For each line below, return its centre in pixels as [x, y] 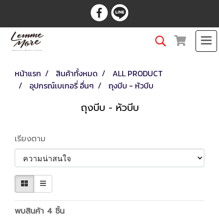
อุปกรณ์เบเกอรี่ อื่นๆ [62, 86]
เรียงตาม [34, 139]
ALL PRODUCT [138, 73]
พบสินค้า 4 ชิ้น [40, 211]
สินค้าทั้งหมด [77, 73]
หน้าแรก [28, 73]
